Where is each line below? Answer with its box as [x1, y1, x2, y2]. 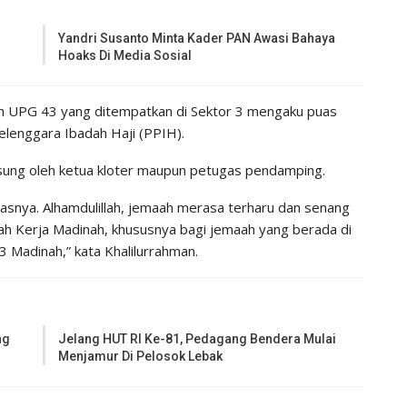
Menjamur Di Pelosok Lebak [58, 348, 223, 363]
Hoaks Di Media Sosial [58, 47, 193, 63]
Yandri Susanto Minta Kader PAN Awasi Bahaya [58, 30, 336, 45]
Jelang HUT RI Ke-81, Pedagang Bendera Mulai [58, 331, 337, 346]
